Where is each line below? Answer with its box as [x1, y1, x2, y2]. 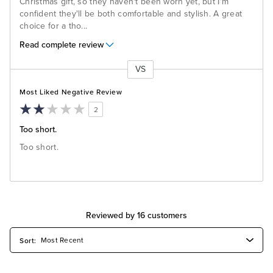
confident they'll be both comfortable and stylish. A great [19, 9, 243, 19]
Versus [10, 70, 37, 80]
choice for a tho [19, 21, 82, 31]
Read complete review [19, 38, 104, 51]
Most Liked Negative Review [19, 87, 122, 97]
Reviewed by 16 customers [86, 209, 187, 221]
